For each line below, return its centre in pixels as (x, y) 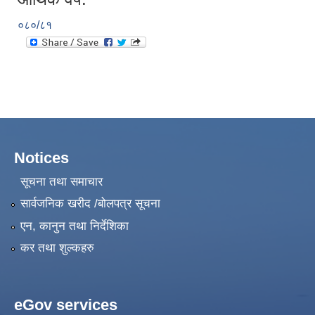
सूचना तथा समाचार (61, 181)
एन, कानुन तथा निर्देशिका (74, 226)
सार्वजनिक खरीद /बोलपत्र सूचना (90, 204)
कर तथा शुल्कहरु (57, 247)
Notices (41, 158)
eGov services (66, 304)
